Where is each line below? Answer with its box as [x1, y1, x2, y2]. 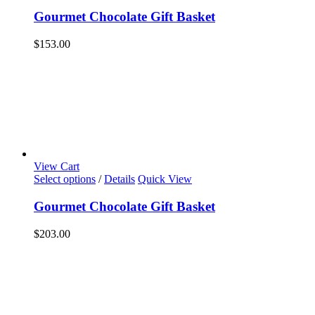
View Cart [34, 160, 79, 173]
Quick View [138, 173, 192, 186]
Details [104, 173, 135, 186]
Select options [34, 173, 96, 186]
